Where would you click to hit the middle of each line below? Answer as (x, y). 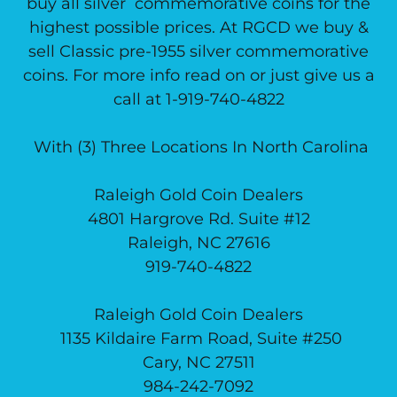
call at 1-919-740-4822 (198, 99)
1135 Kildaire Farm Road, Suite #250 (198, 339)
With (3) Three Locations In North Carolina (198, 147)
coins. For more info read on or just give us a (198, 75)
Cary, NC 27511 (198, 362)
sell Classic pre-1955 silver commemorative (198, 51)
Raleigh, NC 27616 (198, 243)
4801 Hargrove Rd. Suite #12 (198, 219)
